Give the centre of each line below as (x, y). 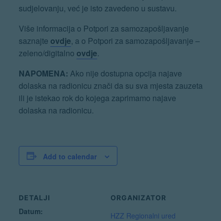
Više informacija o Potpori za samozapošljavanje (104, 28)
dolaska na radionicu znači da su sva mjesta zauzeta (110, 85)
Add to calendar (70, 156)
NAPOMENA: (43, 73)
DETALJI (34, 197)
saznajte (34, 40)
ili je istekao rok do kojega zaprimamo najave (97, 98)
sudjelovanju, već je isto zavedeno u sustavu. (97, 8)
